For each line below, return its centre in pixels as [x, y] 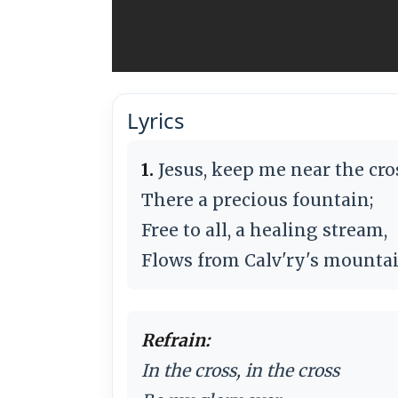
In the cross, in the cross [240, 370]
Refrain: [175, 340]
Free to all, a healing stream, [264, 230]
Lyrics [156, 120]
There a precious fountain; [257, 199]
